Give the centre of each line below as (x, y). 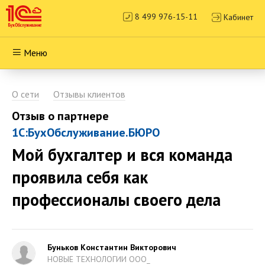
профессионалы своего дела (116, 200)
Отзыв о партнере (60, 116)
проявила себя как (80, 177)
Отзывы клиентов (89, 94)
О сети (25, 94)
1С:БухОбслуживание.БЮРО (86, 132)
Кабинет (238, 17)
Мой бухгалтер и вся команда (122, 155)
